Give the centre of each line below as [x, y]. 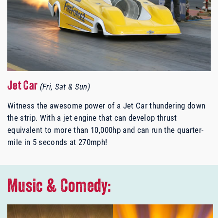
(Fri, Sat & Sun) [65, 87]
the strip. [23, 118]
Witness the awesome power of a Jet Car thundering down [107, 106]
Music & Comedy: [59, 187]
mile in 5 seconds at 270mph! [57, 142]
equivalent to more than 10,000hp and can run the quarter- [106, 130]
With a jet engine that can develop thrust [107, 118]
